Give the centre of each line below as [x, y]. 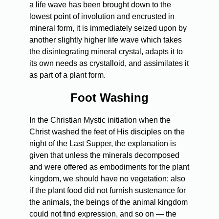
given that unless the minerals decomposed [104, 155]
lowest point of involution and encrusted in [102, 16]
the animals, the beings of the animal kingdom [109, 202]
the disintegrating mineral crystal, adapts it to [106, 51]
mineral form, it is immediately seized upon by [108, 28]
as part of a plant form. [67, 75]
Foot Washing [109, 97]
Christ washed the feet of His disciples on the [107, 131]
